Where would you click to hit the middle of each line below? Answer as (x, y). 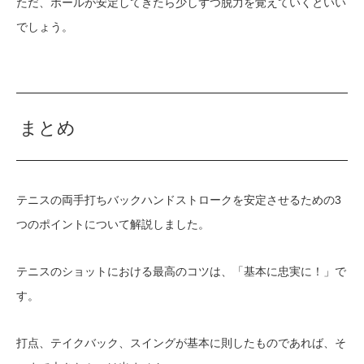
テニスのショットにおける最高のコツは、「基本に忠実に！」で (181, 271)
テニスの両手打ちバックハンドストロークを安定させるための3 (179, 199)
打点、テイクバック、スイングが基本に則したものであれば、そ (181, 342)
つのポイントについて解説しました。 (113, 224)
